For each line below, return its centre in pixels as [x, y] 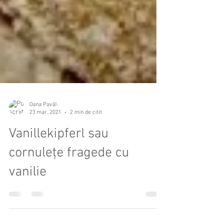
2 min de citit [86, 165]
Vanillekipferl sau [59, 187]
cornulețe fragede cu [69, 206]
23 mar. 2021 [45, 165]
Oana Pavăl [43, 157]
